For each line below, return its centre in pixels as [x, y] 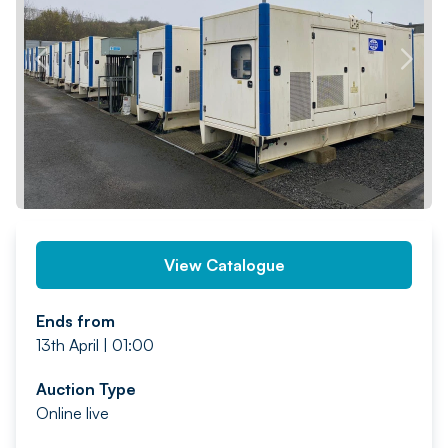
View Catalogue [224, 265]
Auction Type [86, 389]
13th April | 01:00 [95, 345]
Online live [72, 413]
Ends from [75, 321]
